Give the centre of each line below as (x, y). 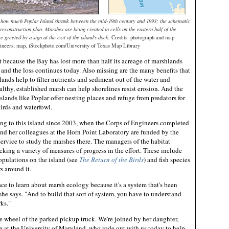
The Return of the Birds (111, 159)
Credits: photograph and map (143, 37)
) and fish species (167, 159)
